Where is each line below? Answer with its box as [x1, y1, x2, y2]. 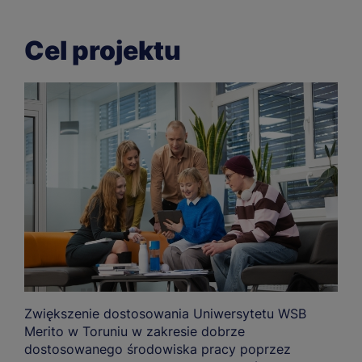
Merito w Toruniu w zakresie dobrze [24, 322, 245, 339]
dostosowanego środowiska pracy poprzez [24, 340, 291, 357]
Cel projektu [24, 35, 181, 67]
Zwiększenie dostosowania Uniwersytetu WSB [24, 305, 306, 322]
